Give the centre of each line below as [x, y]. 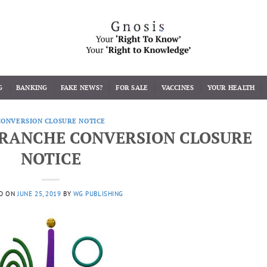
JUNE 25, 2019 [39, 193]
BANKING [32, 87]
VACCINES [178, 87]
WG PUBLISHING [98, 193]
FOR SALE [132, 87]
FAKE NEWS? [82, 87]
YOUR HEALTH [231, 87]
